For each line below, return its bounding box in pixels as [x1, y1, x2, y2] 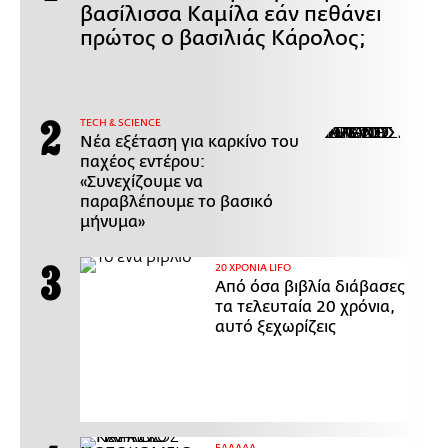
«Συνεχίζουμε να [80, 172, 203, 191]
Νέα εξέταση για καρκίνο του [80, 132, 299, 151]
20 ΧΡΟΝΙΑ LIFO [215, 261, 291, 274]
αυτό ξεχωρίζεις [215, 317, 336, 336]
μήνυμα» [80, 212, 145, 231]
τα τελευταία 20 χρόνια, [215, 297, 395, 316]
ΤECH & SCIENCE [80, 116, 161, 129]
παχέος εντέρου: [80, 152, 205, 171]
